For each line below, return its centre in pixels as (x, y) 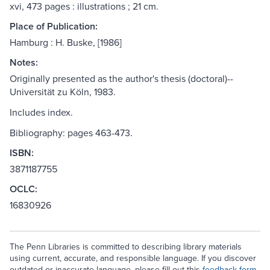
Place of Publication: (54, 27)
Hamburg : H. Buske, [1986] (66, 42)
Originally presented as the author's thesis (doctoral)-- (121, 79)
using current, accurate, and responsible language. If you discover (133, 258)
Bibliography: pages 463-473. (71, 133)
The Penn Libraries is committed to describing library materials (126, 247)
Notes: (24, 63)
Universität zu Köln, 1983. (63, 92)
